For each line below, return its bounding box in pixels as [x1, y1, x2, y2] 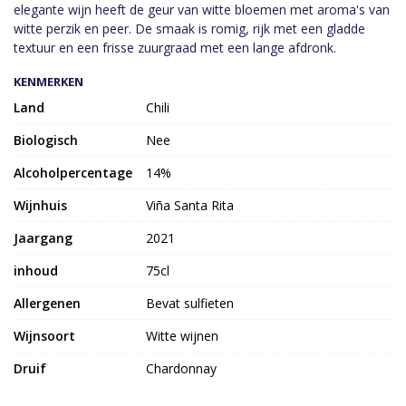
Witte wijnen [146, 326, 219, 344]
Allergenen [14, 294, 81, 312]
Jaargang [14, 228, 72, 246]
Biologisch [14, 130, 78, 149]
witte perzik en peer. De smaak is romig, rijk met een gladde [14, 19, 365, 37]
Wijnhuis [14, 196, 67, 214]
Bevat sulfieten [146, 294, 235, 312]
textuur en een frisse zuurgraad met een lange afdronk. [14, 38, 336, 56]
